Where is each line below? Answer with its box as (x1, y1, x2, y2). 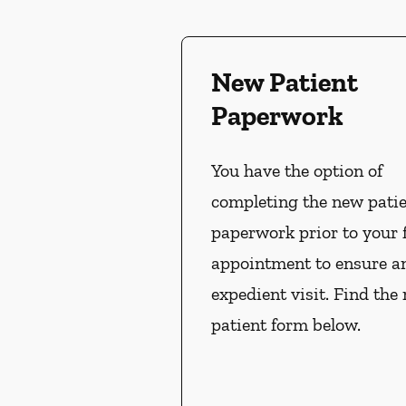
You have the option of (211, 159, 382, 182)
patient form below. (211, 314, 361, 336)
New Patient (211, 66, 358, 100)
